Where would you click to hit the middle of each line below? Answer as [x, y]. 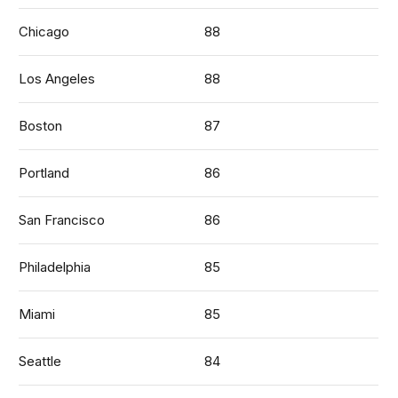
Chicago [44, 31]
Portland [44, 172]
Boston [41, 125]
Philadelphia [55, 267]
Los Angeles [57, 78]
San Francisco [62, 219]
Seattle [40, 361]
